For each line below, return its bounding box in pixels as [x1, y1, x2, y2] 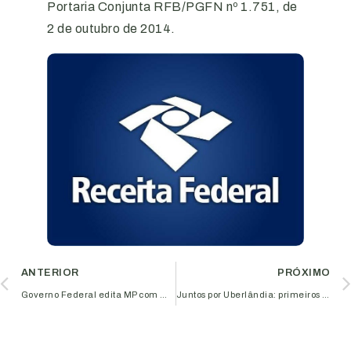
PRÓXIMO [277, 267, 331, 279]
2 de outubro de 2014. [47, 21, 175, 35]
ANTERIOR [20, 267, 79, 279]
